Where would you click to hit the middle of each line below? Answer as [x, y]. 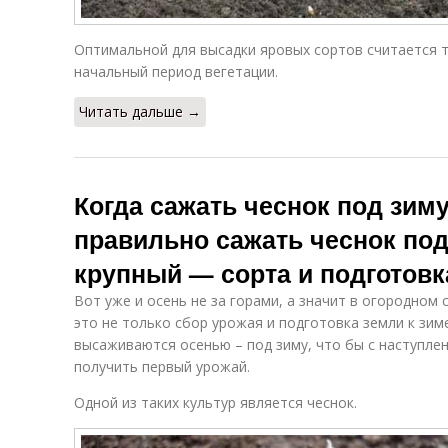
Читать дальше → [140, 111]
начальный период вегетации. [176, 71]
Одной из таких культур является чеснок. [215, 402]
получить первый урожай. [162, 366]
